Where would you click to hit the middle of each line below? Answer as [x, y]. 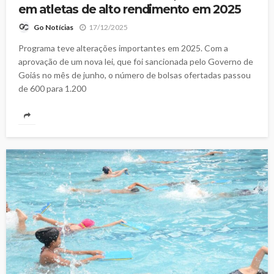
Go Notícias [54, 28]
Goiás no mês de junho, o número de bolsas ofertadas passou [135, 75]
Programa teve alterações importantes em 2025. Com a [123, 48]
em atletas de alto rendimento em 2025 [130, 9]
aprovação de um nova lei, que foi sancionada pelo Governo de [136, 62]
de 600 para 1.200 [52, 89]
